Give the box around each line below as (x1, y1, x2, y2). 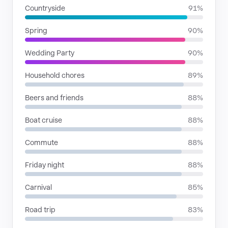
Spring (25, 26, 47, 35)
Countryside (25, 4, 65, 12)
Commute (25, 138, 58, 147)
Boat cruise (25, 116, 62, 124)
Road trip (25, 206, 55, 214)
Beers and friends (25, 94, 83, 102)
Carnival (25, 183, 52, 191)
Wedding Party (25, 49, 74, 57)
